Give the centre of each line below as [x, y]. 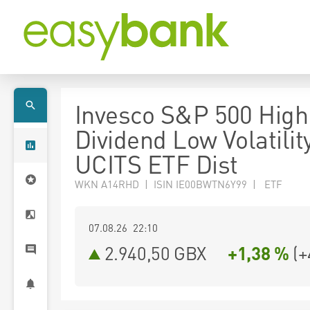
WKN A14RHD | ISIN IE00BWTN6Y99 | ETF [179, 184]
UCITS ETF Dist [156, 164]
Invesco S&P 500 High [192, 114]
